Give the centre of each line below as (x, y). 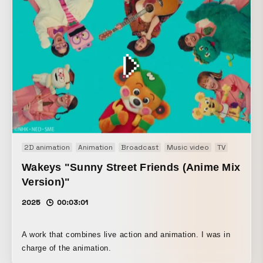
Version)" (46, 182)
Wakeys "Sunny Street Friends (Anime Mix (131, 168)
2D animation (47, 148)
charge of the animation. (67, 248)
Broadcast (140, 148)
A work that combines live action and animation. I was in (126, 235)
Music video (188, 148)
